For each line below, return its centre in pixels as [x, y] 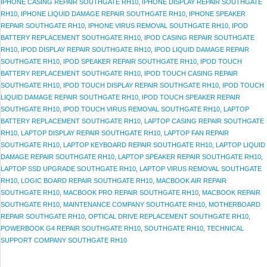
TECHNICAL [225, 229]
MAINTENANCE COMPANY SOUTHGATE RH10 [134, 205]
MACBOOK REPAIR [231, 193]
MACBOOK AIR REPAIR [191, 181]
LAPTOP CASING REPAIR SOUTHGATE [204, 121]
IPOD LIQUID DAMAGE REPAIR [202, 50]
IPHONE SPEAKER [217, 14]
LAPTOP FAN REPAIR [196, 133]
